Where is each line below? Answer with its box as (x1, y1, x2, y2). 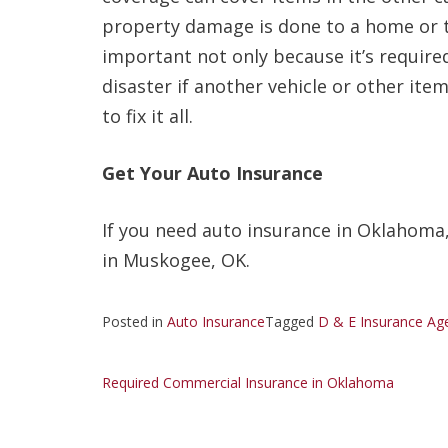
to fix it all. (102, 103, 198, 128)
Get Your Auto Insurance (102, 160, 323, 185)
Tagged (265, 311, 318, 331)
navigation (101, 396, 236, 434)
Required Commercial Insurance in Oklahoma (102, 372, 394, 392)
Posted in (102, 311, 167, 331)
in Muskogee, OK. (102, 247, 250, 272)
